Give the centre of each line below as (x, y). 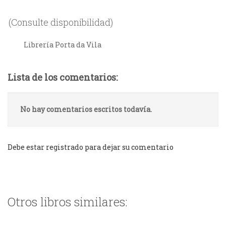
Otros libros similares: (68, 202)
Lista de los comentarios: (63, 77)
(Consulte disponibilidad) (61, 22)
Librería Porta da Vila (63, 45)
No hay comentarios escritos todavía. (86, 109)
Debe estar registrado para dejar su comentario (91, 147)
